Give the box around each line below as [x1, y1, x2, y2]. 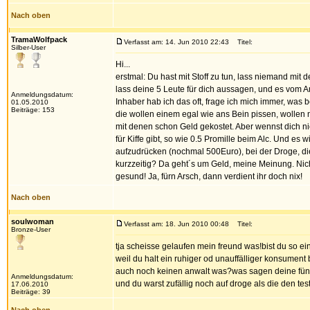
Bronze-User [11, 226, 51, 233]
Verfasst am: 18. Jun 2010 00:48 [124, 220, 229, 228]
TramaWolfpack [11, 35, 67, 44]
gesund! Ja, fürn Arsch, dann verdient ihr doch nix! [116, 172, 302, 181]
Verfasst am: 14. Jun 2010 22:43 [124, 38, 229, 46]
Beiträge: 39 [11, 288, 51, 295]
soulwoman [11, 217, 54, 226]
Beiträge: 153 [11, 106, 55, 113]
